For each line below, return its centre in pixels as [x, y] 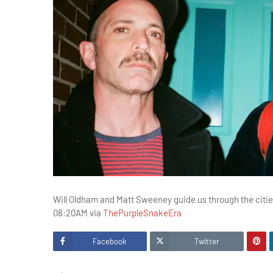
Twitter [207, 241]
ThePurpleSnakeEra [142, 213]
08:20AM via [78, 213]
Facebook [110, 241]
